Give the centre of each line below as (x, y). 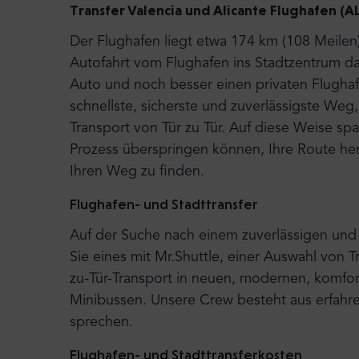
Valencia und (170, 10)
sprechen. (101, 323)
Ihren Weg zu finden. (137, 172)
